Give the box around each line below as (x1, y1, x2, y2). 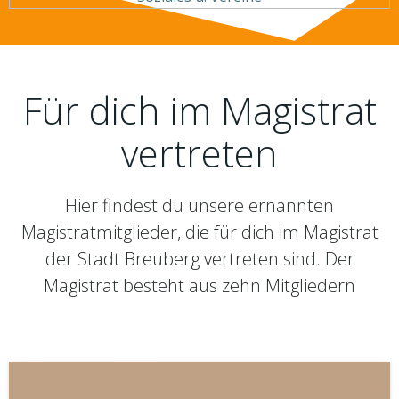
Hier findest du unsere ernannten (65, 192, 334, 217)
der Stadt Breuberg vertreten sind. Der (45, 246, 354, 271)
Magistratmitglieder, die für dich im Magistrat (20, 219, 379, 244)
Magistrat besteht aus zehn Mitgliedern (44, 273, 355, 297)
